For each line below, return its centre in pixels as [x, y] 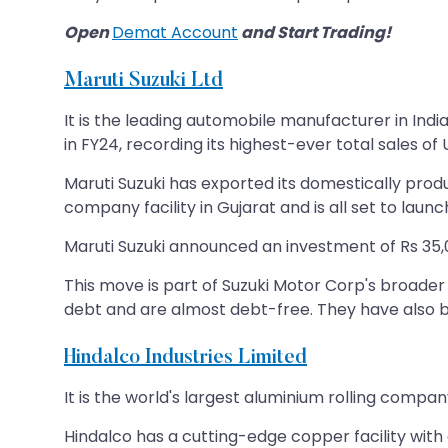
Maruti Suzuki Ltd [143, 80]
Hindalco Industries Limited [185, 357]
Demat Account [175, 32]
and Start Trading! [314, 32]
